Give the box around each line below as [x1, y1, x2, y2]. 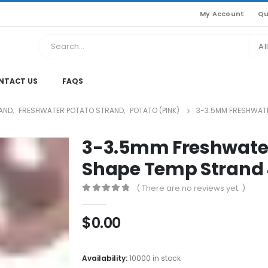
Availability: [82, 253, 130, 264]
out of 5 [89, 195, 138, 203]
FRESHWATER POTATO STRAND [19, 105, 124, 115]
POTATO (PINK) [130, 105, 179, 115]
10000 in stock [129, 253, 181, 264]
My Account [199, 9, 245, 19]
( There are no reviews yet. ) [136, 182, 245, 194]
